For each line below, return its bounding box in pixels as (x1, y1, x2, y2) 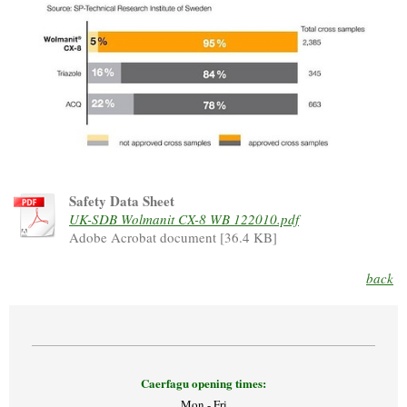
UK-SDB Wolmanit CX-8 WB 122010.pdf (69, 209, 299, 228)
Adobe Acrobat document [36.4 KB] (69, 227, 277, 246)
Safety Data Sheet (69, 190, 174, 211)
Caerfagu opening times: (141, 374, 266, 392)
